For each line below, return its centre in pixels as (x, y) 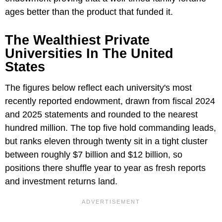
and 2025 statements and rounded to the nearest (101, 114)
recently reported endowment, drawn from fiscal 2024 (110, 101)
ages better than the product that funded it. (89, 12)
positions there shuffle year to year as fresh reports (105, 168)
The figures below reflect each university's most (98, 87)
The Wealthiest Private (77, 40)
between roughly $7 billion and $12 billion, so (94, 154)
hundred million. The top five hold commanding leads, (111, 128)
